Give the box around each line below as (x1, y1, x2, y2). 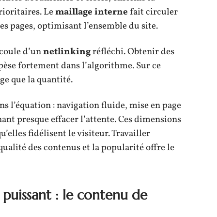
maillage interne (55, 5, 128, 18)
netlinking (43, 45, 91, 58)
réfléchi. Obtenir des (91, 45, 174, 58)
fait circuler (128, 5, 178, 18)
